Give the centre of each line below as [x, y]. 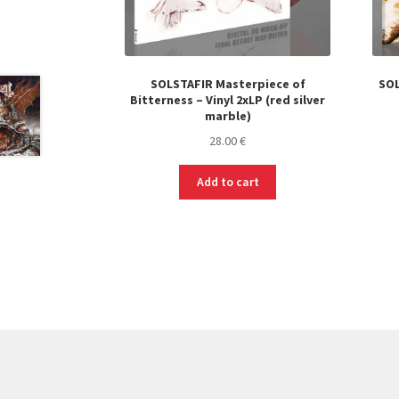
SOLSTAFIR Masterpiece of [228, 84]
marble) [228, 116]
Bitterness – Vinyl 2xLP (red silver [228, 100]
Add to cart [228, 182]
